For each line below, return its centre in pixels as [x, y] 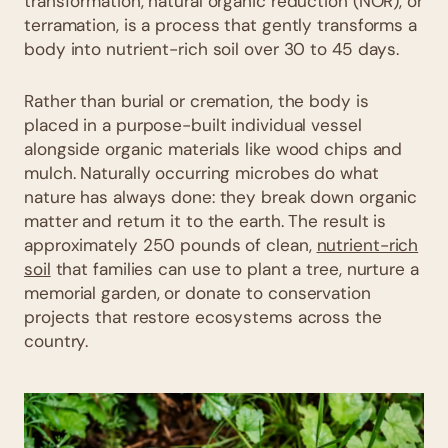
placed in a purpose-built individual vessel [193, 125]
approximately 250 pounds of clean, [170, 245]
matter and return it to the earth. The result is [205, 221]
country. [56, 341]
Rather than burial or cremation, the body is [196, 101]
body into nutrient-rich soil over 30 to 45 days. [212, 49]
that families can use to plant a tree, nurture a [234, 269]
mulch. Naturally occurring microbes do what [201, 173]
